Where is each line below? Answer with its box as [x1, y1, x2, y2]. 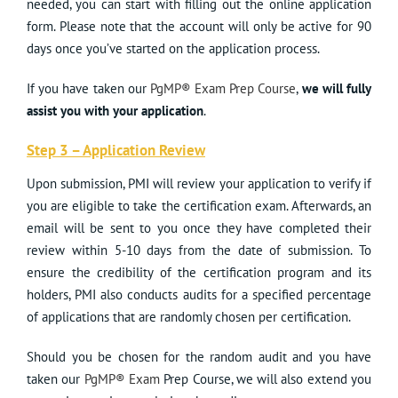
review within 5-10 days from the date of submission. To [27, 242, 371, 259]
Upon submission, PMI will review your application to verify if [27, 175, 371, 193]
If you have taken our [27, 80, 150, 98]
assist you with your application [27, 102, 203, 120]
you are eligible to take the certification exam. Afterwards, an [27, 197, 371, 215]
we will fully [301, 80, 372, 98]
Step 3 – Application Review [27, 140, 205, 161]
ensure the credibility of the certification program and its [27, 264, 371, 282]
